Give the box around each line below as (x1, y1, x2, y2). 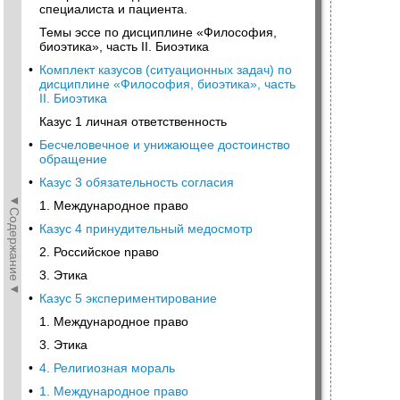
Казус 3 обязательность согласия (39, 175, 234, 189)
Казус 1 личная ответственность (39, 114, 227, 129)
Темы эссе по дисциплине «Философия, (39, 25, 277, 39)
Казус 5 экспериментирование (39, 291, 217, 305)
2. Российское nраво (39, 245, 159, 259)
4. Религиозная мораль (39, 361, 175, 375)
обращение (39, 152, 107, 166)
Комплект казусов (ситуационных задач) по (39, 62, 292, 77)
